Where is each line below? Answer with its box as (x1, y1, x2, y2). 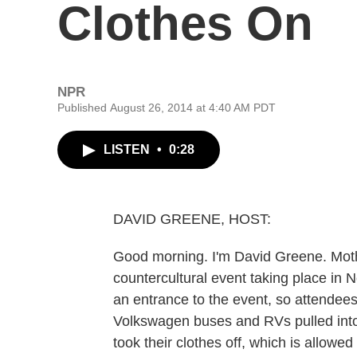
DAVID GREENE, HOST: (113, 211, 271, 227)
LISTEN (104, 143, 153, 156)
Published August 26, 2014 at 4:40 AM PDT (57, 101, 276, 114)
